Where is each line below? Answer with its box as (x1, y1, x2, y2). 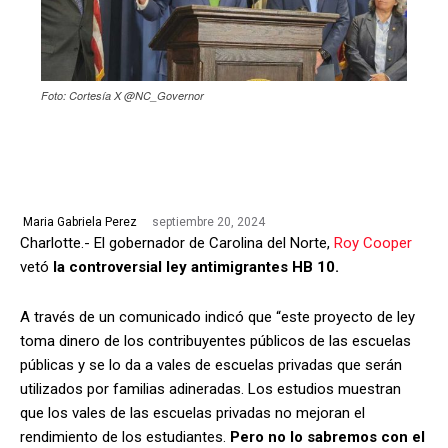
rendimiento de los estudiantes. (20, 427, 230, 446)
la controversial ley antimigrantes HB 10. (53, 257, 339, 276)
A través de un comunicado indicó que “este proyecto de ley (20, 307, 415, 326)
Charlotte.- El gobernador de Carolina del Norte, (20, 233, 334, 252)
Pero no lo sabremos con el (230, 427, 425, 446)
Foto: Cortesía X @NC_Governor (41, 87, 204, 103)
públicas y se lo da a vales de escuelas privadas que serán (20, 355, 402, 374)
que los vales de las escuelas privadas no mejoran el (20, 403, 365, 422)
